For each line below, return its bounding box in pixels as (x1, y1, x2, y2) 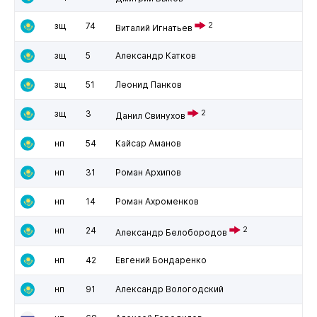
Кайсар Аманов (115, 137, 181, 149)
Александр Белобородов (115, 226, 227, 238)
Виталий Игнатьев (115, 22, 192, 33)
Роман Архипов (115, 166, 181, 178)
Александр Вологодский (115, 283, 224, 294)
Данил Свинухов (115, 110, 185, 121)
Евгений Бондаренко (115, 254, 207, 265)
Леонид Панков (115, 79, 182, 90)
